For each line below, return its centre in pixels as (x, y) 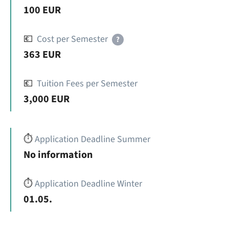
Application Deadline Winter (88, 184)
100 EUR (42, 10)
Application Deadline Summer (93, 139)
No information (58, 155)
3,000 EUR (47, 99)
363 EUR (42, 55)
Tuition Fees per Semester (87, 84)
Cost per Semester (72, 39)
